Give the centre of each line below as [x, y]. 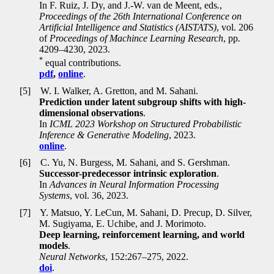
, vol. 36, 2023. [99, 196]
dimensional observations [91, 113]
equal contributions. [82, 63]
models [54, 245]
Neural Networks [72, 256]
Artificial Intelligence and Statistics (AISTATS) [128, 27]
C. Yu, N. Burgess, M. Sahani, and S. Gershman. [134, 163]
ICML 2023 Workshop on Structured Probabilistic [146, 124]
